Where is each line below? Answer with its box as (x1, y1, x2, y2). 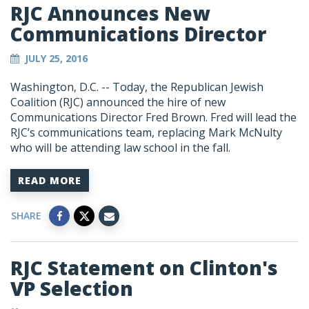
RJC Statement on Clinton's (10, 255, 278, 281)
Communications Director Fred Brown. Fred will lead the (10, 110, 297, 126)
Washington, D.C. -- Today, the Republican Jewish (10, 79, 263, 95)
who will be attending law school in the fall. (10, 140, 230, 156)
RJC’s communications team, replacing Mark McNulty (10, 125, 282, 141)
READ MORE (18, 174, 81, 188)
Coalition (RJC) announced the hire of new (10, 94, 226, 110)
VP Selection (10, 275, 133, 302)
